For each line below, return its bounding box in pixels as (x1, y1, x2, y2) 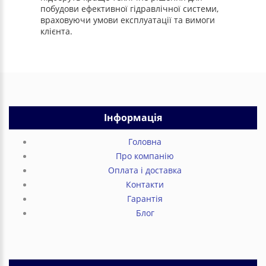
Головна (128, 136, 161, 147)
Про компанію (116, 150, 174, 161)
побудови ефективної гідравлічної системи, (40, 3, 219, 14)
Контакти (126, 179, 164, 190)
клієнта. (40, 26, 73, 37)
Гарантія (127, 193, 163, 204)
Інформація (104, 111, 162, 124)
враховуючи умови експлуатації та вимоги (40, 14, 216, 26)
